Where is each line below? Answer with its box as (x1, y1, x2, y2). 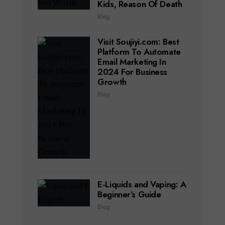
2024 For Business (97, 66, 168, 78)
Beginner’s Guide (97, 188, 161, 200)
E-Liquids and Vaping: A (97, 178, 186, 190)
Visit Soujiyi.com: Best (97, 36, 179, 48)
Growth (97, 76, 127, 88)
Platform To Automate (97, 46, 181, 58)
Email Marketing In (97, 56, 166, 68)
